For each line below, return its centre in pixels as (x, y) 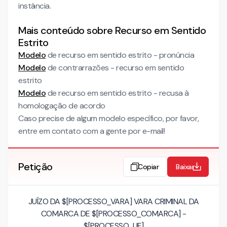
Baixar (185, 166)
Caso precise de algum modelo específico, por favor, (109, 118)
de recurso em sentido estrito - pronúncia (120, 55)
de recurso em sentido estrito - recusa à (117, 93)
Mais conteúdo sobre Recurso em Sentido (112, 30)
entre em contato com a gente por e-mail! (91, 131)
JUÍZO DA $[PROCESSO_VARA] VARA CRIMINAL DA (113, 201)
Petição (35, 167)
